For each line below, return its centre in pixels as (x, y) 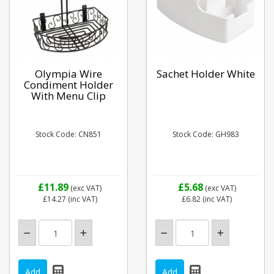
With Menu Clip (68, 95)
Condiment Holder (68, 84)
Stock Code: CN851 (68, 134)
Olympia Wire (68, 73)
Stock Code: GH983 (206, 134)
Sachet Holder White (206, 73)
